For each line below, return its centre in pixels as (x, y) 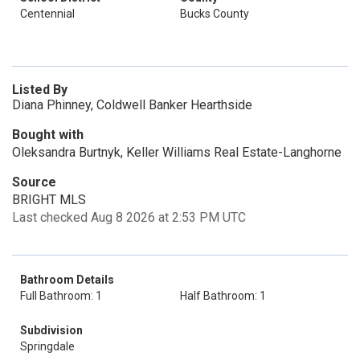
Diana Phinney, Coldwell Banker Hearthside (132, 105)
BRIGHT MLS (49, 200)
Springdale (47, 346)
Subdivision (51, 330)
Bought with (48, 135)
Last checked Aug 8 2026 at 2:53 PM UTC (129, 217)
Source (34, 182)
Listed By (40, 90)
